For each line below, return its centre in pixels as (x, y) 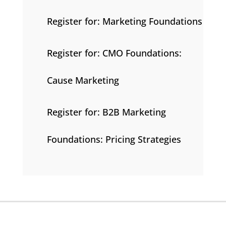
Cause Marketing (83, 80)
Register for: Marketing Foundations (124, 21)
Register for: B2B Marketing (106, 112)
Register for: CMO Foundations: (114, 53)
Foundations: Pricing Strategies (114, 139)
